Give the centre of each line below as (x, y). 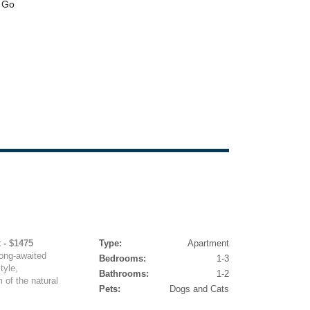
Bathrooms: (124, 274)
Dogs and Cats (199, 289)
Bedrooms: (122, 258)
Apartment (208, 243)
